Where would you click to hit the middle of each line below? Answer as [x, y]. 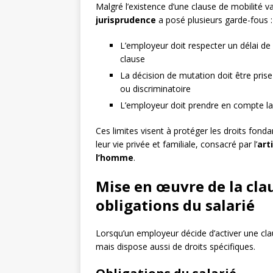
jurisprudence [126, 20]
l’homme [115, 158]
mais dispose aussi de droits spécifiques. [175, 247]
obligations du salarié [175, 205]
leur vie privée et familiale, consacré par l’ [176, 144]
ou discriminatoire [155, 89]
